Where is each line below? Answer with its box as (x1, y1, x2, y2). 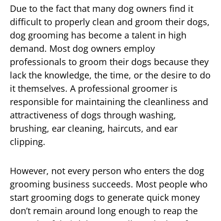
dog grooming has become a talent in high (10, 29, 186, 41)
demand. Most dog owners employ (10, 42, 155, 54)
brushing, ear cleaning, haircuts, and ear (10, 122, 178, 134)
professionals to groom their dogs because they (10, 55, 209, 68)
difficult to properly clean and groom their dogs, (10, 15, 210, 28)
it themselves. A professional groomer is (10, 82, 178, 94)
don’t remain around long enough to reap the (10, 204, 198, 217)
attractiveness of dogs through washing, (10, 109, 176, 121)
